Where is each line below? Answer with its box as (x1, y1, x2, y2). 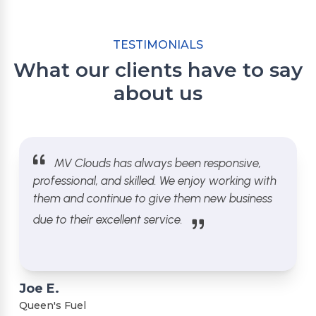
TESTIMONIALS (113, 38, 203, 51)
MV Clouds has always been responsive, (54, 155, 261, 170)
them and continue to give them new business (33, 190, 272, 205)
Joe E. (19, 280, 59, 296)
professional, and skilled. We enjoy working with (33, 173, 276, 188)
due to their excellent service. (33, 212, 183, 226)
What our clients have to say (13, 58, 303, 82)
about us (114, 81, 202, 105)
